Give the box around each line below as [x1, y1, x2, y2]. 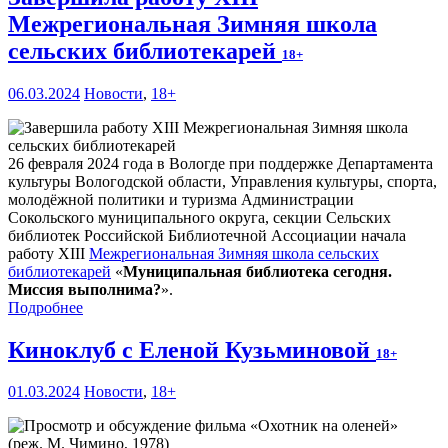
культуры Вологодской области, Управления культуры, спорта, [8, 172, 437, 190]
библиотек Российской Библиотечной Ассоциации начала [8, 226, 406, 244]
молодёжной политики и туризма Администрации [8, 190, 354, 208]
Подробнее [8, 298, 83, 316]
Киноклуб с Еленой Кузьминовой [8, 336, 376, 363]
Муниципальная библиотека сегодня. [123, 262, 392, 280]
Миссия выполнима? [8, 280, 161, 298]
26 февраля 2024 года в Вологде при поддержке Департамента [8, 154, 433, 172]
